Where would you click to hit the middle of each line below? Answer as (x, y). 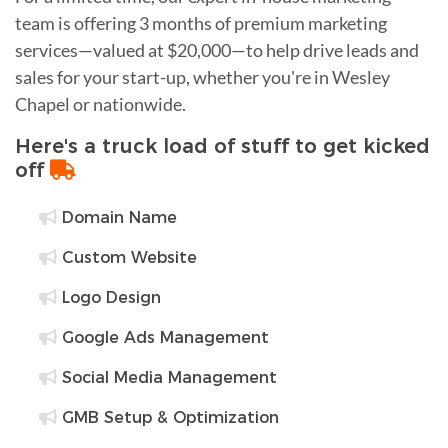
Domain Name (117, 217)
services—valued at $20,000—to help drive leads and (217, 49)
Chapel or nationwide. (100, 103)
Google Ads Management (163, 337)
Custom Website (127, 257)
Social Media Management (167, 377)
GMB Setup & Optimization (168, 417)
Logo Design (109, 297)
